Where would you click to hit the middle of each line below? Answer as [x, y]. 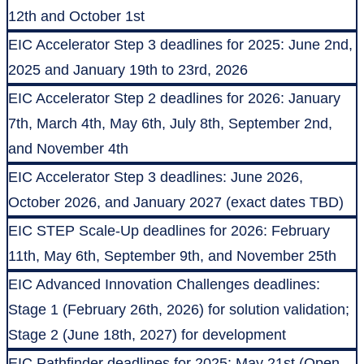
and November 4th [68, 149]
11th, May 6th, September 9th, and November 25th [172, 256]
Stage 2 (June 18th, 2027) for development [147, 335]
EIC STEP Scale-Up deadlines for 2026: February [169, 231]
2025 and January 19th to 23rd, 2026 [128, 70]
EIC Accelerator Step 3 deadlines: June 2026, [156, 178]
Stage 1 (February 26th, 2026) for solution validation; [179, 310]
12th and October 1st [76, 17]
